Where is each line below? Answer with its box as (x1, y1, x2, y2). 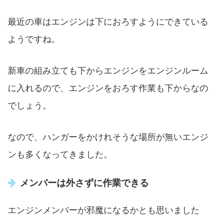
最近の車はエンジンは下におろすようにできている (8, 17, 208, 27)
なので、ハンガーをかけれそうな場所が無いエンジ (8, 132, 208, 142)
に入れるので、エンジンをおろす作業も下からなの (8, 83, 208, 93)
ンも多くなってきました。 (8, 150, 112, 160)
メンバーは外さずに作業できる (20, 177, 149, 188)
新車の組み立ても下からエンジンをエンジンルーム (8, 66, 208, 76)
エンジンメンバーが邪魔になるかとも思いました (8, 205, 200, 216)
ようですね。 (8, 34, 60, 45)
